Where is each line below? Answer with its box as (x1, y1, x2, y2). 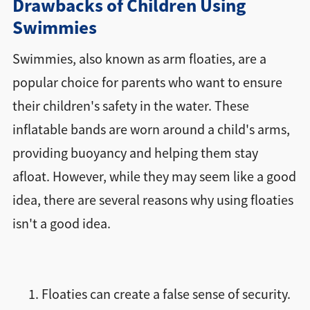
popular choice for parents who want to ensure (12, 74, 282, 92)
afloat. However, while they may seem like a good (12, 168, 296, 186)
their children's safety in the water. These (12, 98, 249, 116)
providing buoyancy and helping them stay (12, 145, 258, 163)
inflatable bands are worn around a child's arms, (12, 121, 290, 139)
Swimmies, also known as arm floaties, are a (12, 51, 266, 69)
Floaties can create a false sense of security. (41, 286, 291, 304)
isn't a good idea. (12, 215, 111, 233)
